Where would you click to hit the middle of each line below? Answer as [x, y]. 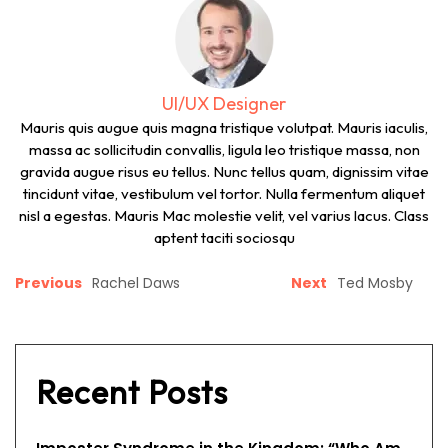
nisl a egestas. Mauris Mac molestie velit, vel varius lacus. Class [224, 215]
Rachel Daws [136, 283]
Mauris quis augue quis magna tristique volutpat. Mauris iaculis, [224, 127]
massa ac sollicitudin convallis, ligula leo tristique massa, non [224, 149]
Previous [48, 283]
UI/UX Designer [224, 103]
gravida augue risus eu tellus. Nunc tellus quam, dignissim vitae [224, 171]
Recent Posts [132, 392]
